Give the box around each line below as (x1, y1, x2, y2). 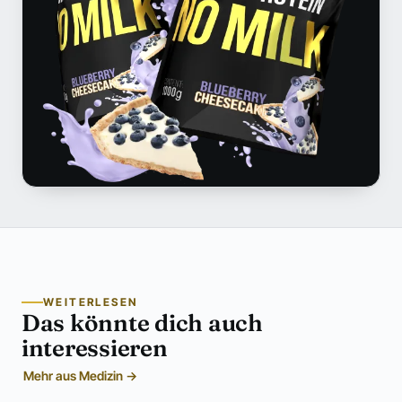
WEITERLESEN (43, 295, 138, 310)
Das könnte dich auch (22, 309, 263, 338)
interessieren (22, 334, 168, 363)
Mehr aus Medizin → (23, 367, 137, 383)
